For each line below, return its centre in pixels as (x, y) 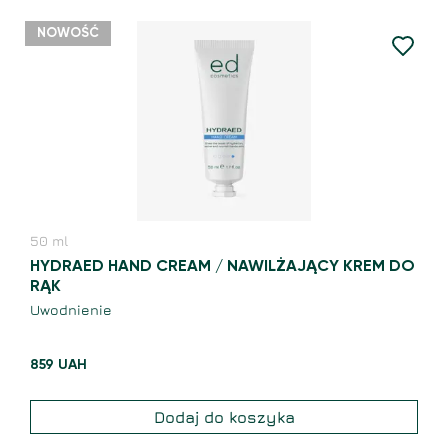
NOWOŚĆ (68, 34)
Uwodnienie (71, 310)
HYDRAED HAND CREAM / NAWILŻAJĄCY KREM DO (222, 267)
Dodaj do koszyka (224, 417)
